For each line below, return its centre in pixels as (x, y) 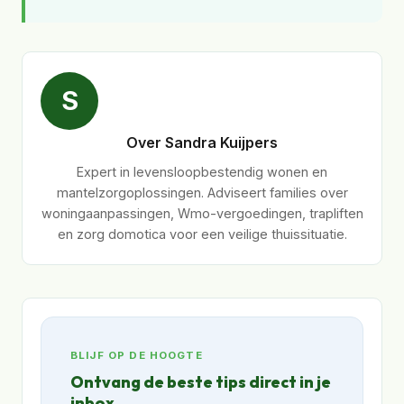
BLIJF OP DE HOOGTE (137, 355)
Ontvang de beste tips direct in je (201, 382)
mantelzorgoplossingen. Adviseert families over (202, 193)
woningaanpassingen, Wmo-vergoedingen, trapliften (202, 213)
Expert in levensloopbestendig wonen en (202, 172)
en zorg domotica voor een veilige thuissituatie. (202, 234)
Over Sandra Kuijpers (202, 142)
